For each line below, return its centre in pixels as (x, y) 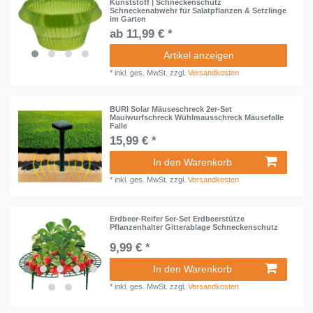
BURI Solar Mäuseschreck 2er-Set (171, 109)
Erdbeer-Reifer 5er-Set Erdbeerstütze (177, 218)
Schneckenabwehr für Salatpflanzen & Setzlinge (198, 11)
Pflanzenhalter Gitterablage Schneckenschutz (194, 227)
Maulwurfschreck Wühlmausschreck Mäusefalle (197, 117)
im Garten (128, 19)
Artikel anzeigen (198, 56)
